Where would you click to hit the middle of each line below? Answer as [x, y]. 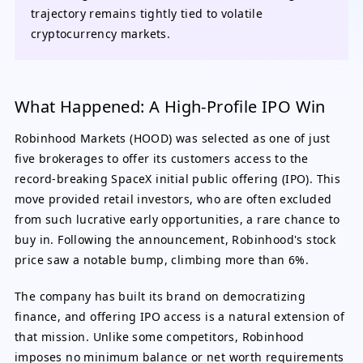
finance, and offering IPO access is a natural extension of [180, 316]
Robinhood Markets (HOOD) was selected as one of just [173, 138]
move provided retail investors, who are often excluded [173, 199]
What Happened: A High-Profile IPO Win [170, 107]
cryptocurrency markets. [101, 34]
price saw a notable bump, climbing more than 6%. [162, 260]
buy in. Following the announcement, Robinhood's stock [175, 239]
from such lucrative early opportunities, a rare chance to [177, 219]
